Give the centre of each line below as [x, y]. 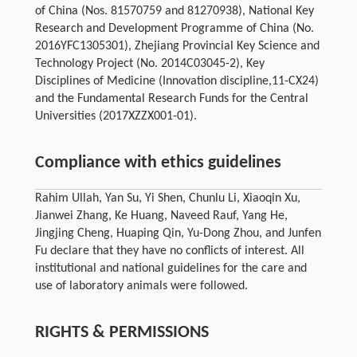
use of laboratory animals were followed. [141, 286]
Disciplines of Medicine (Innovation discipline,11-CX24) [177, 81]
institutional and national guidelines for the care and [171, 268]
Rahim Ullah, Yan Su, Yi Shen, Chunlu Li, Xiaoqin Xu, [167, 198]
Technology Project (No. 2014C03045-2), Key [149, 63]
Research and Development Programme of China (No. [174, 28]
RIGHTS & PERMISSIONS [122, 332]
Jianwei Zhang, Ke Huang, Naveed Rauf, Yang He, [161, 216]
